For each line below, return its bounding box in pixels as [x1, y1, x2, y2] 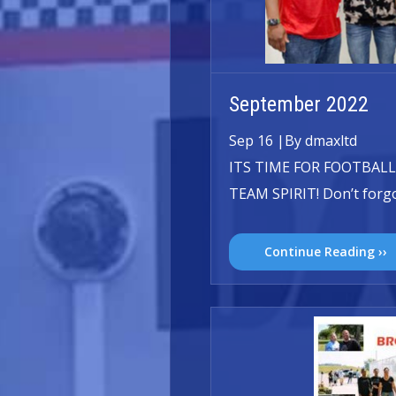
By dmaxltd [285, 131, 357, 150]
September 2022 [229, 92, 369, 117]
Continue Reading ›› [264, 243, 387, 260]
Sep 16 [229, 131, 273, 150]
